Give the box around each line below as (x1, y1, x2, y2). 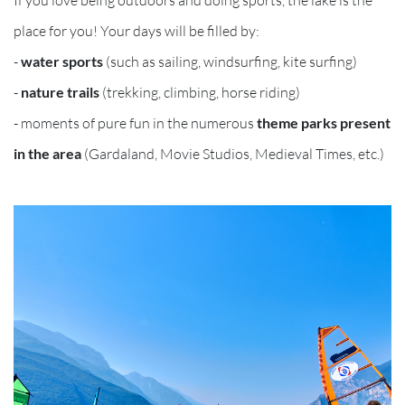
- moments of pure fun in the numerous (14, 113, 257, 132)
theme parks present (257, 113, 391, 131)
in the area (14, 144, 81, 162)
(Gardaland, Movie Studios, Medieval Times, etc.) (81, 144, 384, 163)
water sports (21, 52, 103, 70)
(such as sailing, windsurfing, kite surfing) (103, 52, 357, 71)
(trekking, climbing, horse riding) (99, 82, 300, 101)
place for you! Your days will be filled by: (14, 21, 259, 40)
